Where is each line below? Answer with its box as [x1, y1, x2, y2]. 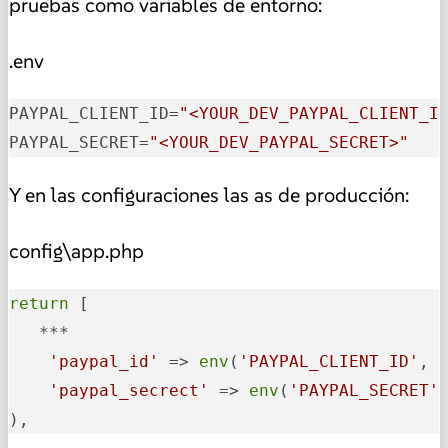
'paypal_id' [49, 352, 159, 372]
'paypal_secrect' [49, 381, 209, 401]
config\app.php [9, 238, 144, 265]
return [9, 294, 69, 314]
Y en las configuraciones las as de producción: [9, 182, 409, 209]
